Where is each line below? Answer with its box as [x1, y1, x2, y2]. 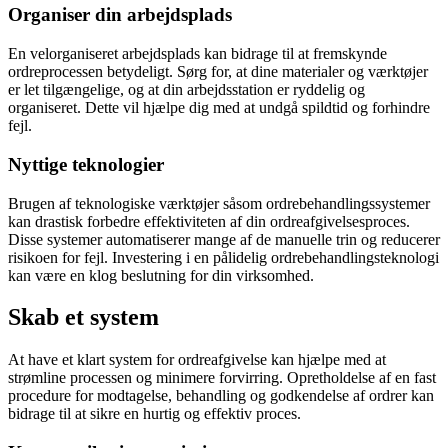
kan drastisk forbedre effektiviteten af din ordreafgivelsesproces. [8, 212, 410, 230]
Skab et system [8, 304, 159, 331]
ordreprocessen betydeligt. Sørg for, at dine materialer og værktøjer [8, 63, 428, 81]
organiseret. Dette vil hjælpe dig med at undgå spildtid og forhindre [8, 99, 430, 117]
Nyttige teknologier [8, 153, 164, 175]
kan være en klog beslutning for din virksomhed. [8, 266, 314, 284]
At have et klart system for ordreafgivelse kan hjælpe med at [8, 351, 386, 369]
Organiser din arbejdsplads [8, 4, 232, 26]
